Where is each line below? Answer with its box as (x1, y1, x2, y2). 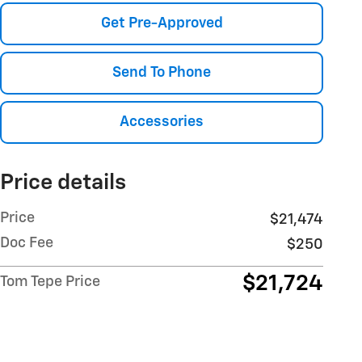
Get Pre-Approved (100, 15, 223, 31)
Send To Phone (112, 65, 211, 81)
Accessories (120, 115, 204, 130)
